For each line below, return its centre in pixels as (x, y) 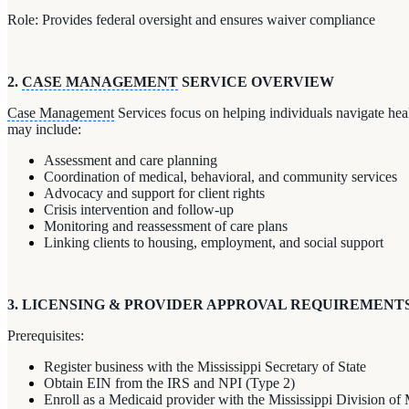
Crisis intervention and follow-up (139, 209)
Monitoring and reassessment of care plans (166, 225)
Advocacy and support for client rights (154, 193)
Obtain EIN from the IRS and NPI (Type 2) (169, 383)
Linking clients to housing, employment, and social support (214, 242)
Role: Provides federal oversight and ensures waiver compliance (191, 19)
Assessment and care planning (131, 160)
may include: (44, 129)
